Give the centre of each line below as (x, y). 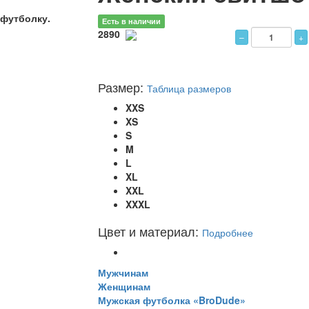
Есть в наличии (131, 21)
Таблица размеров (189, 89)
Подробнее (227, 233)
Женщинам (124, 286)
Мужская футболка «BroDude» (171, 300)
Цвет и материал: (150, 231)
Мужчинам (123, 272)
